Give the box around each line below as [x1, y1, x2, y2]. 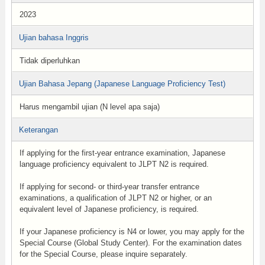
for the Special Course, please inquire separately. [19, 250, 188, 258]
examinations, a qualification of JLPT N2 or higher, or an [19, 193, 212, 202]
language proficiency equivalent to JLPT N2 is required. [19, 160, 209, 169]
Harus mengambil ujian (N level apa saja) [19, 102, 160, 111]
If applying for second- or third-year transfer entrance [19, 182, 199, 191]
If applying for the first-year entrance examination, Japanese [19, 148, 225, 157]
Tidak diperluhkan [19, 56, 80, 65]
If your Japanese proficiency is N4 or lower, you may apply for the [19, 227, 244, 236]
